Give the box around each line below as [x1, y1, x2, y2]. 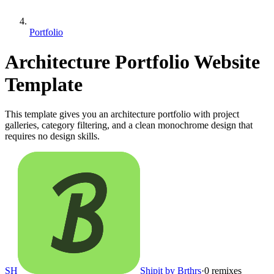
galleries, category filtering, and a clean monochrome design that [5, 120, 253, 131]
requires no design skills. [5, 131, 100, 142]
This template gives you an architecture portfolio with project [5, 109, 239, 120]
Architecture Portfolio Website [5, 51, 260, 73]
